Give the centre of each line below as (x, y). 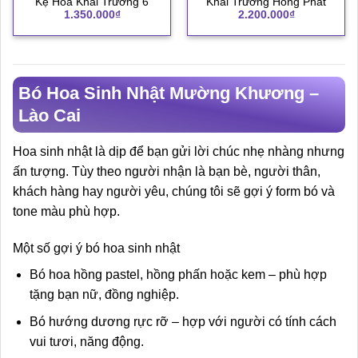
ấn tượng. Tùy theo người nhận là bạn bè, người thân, (167, 171)
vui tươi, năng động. (86, 342)
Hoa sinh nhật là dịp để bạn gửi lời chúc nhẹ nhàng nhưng (179, 151)
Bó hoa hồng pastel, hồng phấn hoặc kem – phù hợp (178, 274)
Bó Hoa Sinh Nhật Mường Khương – (169, 93)
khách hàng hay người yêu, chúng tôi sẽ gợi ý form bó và (174, 191)
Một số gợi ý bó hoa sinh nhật (96, 248)
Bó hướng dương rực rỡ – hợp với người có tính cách (183, 322)
